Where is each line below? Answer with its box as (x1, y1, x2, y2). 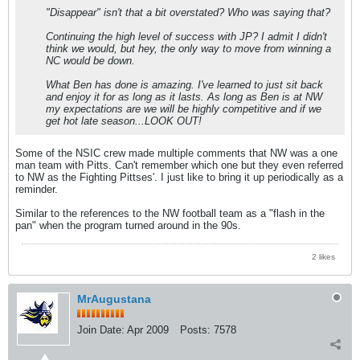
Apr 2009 (127, 324, 169, 337)
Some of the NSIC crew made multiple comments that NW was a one (15, 147, 337, 160)
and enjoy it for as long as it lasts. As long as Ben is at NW (46, 91, 322, 104)
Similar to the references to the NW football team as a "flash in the (15, 207, 325, 220)
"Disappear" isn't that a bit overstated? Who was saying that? (46, 6, 330, 19)
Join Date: (77, 324, 125, 337)
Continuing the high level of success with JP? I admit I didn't (46, 31, 327, 43)
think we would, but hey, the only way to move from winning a (46, 43, 331, 55)
